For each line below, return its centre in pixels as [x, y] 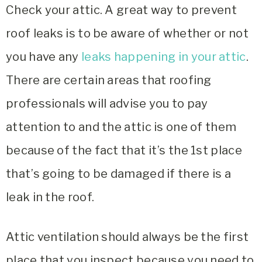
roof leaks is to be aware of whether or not [127, 33]
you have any [44, 56]
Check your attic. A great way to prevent [121, 10]
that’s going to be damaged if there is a [118, 173]
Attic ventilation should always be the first [127, 237]
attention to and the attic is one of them [121, 127]
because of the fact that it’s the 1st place [124, 150]
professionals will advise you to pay [107, 103]
